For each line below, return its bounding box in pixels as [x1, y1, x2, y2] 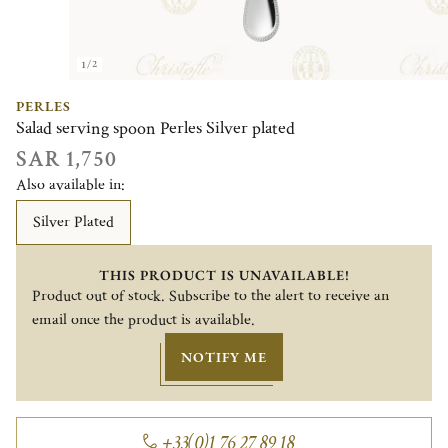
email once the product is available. [32, 309, 255, 331]
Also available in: [16, 174, 125, 196]
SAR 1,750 [16, 144, 117, 174]
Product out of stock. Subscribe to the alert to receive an [32, 285, 389, 307]
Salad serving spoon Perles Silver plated [16, 116, 295, 140]
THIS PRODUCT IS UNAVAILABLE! [98, 265, 350, 284]
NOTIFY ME [181, 347, 267, 366]
